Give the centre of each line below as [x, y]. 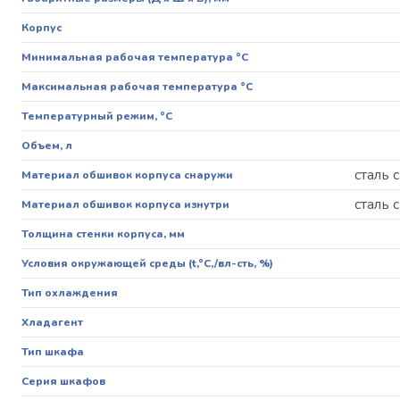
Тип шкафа [53, 352]
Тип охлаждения [70, 293]
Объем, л [47, 146]
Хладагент [52, 323]
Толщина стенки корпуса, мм [103, 234]
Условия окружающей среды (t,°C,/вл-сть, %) [148, 264]
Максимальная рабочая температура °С [137, 87]
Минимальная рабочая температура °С [135, 58]
